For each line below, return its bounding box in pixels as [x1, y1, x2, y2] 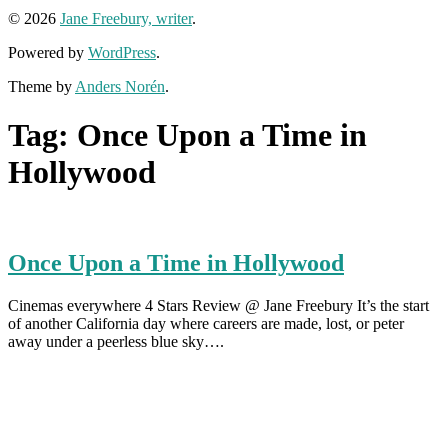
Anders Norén [75, 77, 165, 95]
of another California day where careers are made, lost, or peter [8, 315, 404, 333]
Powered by [8, 43, 88, 61]
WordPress [88, 43, 156, 61]
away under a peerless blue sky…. [8, 333, 224, 351]
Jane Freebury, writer [60, 9, 192, 27]
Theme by [8, 77, 75, 95]
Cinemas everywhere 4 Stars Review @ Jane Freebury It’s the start [8, 297, 429, 315]
